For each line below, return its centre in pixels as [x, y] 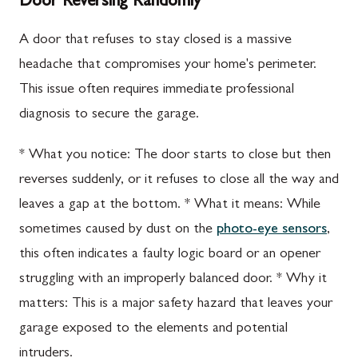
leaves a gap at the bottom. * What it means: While [170, 205]
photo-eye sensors [272, 230]
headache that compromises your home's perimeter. [168, 65]
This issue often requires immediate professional [157, 90]
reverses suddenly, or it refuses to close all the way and [179, 180]
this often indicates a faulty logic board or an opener [170, 255]
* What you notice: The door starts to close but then [175, 155]
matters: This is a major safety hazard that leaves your [176, 304]
